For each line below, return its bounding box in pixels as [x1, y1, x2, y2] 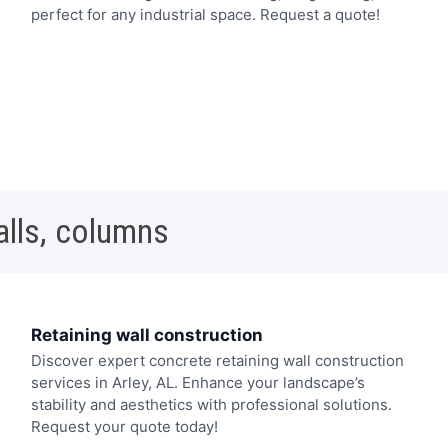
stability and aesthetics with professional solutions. [30, 395, 392, 415]
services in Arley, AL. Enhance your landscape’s [30, 373, 365, 393]
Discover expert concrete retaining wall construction [30, 351, 404, 371]
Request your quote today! [30, 417, 218, 437]
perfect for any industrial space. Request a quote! [30, 4, 380, 24]
